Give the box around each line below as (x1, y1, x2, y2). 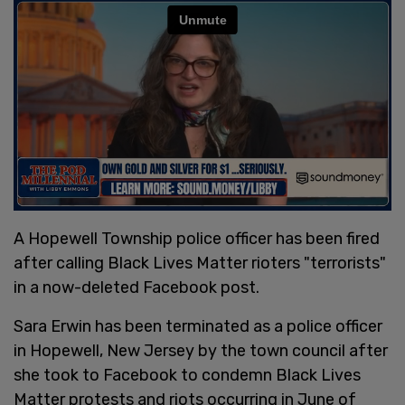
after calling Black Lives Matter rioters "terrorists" (14, 252, 386, 273)
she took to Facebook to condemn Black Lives (14, 364, 361, 385)
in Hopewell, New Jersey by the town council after (14, 340, 388, 361)
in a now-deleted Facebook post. (14, 277, 259, 297)
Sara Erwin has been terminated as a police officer (14, 316, 382, 336)
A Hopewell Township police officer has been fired (14, 228, 380, 249)
